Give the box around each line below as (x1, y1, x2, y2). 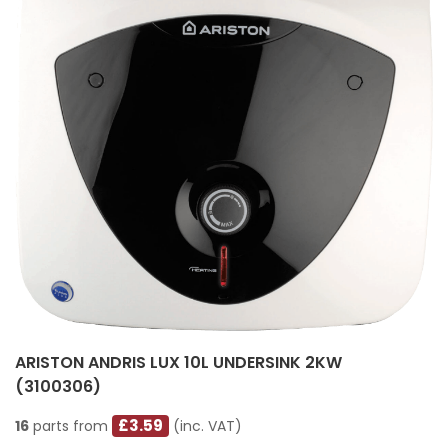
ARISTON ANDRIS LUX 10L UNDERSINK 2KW (15, 351, 342, 375)
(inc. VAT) (169, 416, 243, 437)
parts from (29, 416, 112, 437)
